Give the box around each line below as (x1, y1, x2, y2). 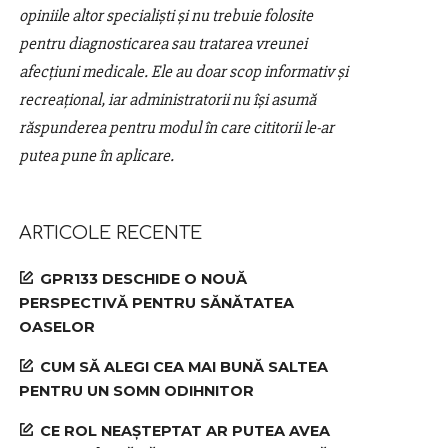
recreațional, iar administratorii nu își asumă (19, 89, 317, 110)
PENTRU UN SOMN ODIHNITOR (19, 382, 255, 400)
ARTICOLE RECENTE (19, 223, 203, 243)
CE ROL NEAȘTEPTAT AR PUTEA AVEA (40, 422, 331, 440)
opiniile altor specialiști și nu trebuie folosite (19, 5, 314, 26)
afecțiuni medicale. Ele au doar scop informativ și (19, 61, 349, 82)
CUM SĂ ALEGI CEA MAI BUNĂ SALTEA (40, 358, 329, 376)
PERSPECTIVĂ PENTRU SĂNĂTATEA (19, 294, 295, 312)
